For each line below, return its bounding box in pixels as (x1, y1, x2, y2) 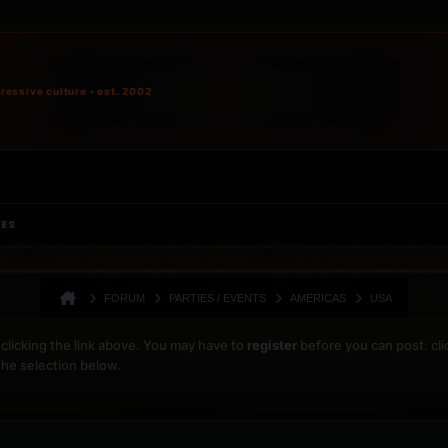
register (247, 337, 297, 353)
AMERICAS (290, 292, 346, 304)
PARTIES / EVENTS (169, 292, 266, 304)
